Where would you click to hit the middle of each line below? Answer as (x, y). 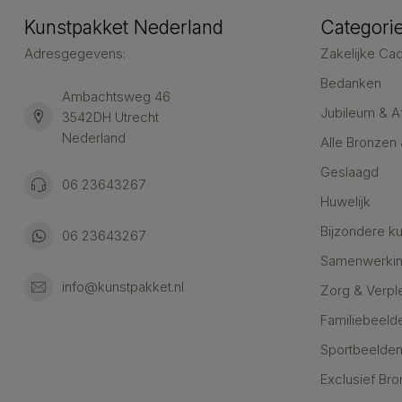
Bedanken (351, 83)
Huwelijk (345, 201)
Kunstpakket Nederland (124, 27)
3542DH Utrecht (110, 117)
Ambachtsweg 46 (116, 96)
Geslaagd (350, 171)
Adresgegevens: (75, 53)
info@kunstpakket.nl (123, 287)
